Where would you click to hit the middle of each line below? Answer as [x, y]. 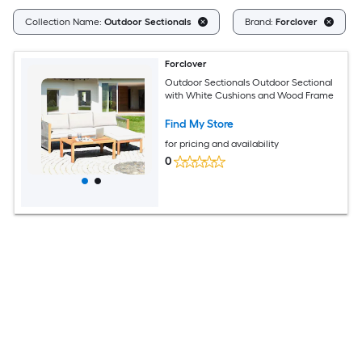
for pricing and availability [222, 143]
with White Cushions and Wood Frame [250, 95]
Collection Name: [65, 22]
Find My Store [200, 124]
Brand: [260, 22]
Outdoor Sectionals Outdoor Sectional [249, 82]
